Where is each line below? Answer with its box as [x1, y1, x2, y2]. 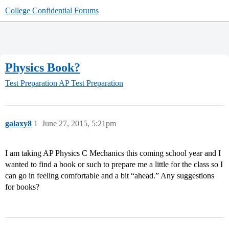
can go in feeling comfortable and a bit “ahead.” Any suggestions [5, 171, 214, 180]
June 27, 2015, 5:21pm [42, 119, 116, 128]
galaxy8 [5, 119, 32, 128]
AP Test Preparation [59, 79, 123, 88]
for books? [5, 182, 39, 192]
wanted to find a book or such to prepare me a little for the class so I [5, 160, 223, 169]
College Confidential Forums [5, 6, 99, 15]
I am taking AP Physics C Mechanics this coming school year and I [5, 149, 221, 158]
